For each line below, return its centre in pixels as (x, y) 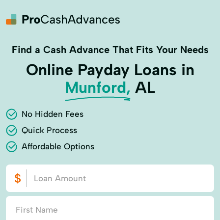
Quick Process (49, 130)
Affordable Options (58, 146)
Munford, (98, 87)
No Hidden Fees (53, 114)
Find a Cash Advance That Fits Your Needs (110, 50)
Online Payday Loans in (110, 70)
